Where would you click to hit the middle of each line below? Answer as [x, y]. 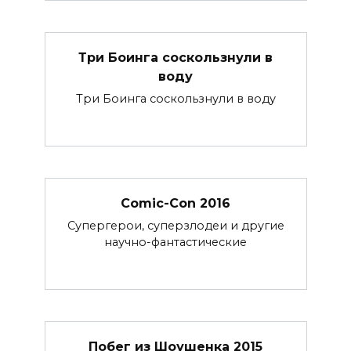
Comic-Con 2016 [175, 203]
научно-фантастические [175, 242]
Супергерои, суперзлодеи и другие [175, 226]
